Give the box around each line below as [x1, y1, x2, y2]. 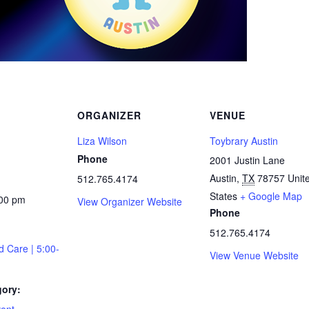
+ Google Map [240, 189, 302, 203]
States [210, 189, 237, 203]
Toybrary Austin [210, 134, 278, 148]
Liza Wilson [77, 134, 127, 148]
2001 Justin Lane [210, 153, 285, 168]
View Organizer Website [77, 195, 182, 209]
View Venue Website [210, 248, 299, 263]
